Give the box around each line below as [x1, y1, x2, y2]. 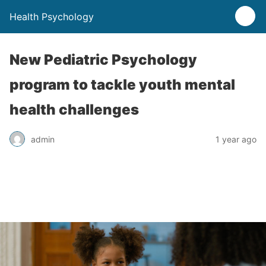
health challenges [9, 101, 139, 118]
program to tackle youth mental [9, 76, 235, 93]
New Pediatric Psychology [9, 51, 197, 68]
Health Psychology [9, 11, 94, 23]
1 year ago [216, 134, 256, 144]
